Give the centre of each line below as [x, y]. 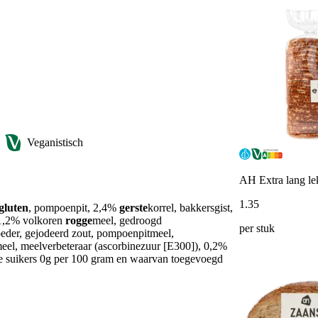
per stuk [257, 229]
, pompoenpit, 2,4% [74, 207]
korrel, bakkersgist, [190, 207]
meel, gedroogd [127, 220]
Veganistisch [55, 142]
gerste [133, 207]
